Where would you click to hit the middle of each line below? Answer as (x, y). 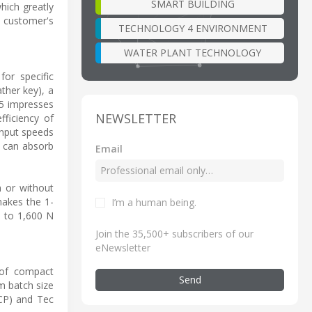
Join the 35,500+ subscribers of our (174, 233)
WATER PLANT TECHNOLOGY (193, 52)
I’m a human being (153, 202)
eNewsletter (123, 247)
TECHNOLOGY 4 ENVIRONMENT (193, 28)
